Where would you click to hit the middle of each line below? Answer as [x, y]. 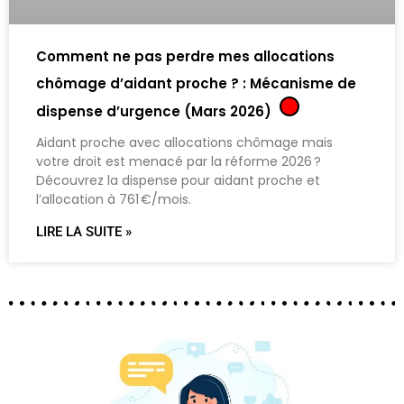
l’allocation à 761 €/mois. [114, 199]
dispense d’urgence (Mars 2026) [156, 111]
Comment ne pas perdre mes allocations [185, 56]
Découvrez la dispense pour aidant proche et [178, 180]
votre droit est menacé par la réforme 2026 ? [179, 161]
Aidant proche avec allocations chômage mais [184, 142]
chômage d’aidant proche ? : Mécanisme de [196, 83]
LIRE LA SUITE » [84, 231]
